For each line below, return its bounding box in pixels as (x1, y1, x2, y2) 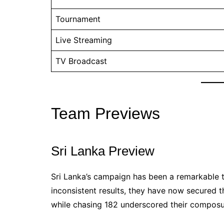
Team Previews (51, 104, 160, 122)
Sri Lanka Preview (51, 143, 154, 158)
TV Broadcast (55, 55, 107, 66)
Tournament (55, 13, 100, 24)
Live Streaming (55, 34, 112, 45)
